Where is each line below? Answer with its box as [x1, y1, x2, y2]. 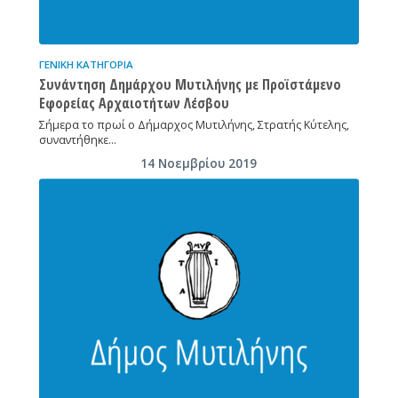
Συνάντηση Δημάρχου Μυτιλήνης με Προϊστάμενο [38, 74, 341, 94]
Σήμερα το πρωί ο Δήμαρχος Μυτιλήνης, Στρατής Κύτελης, [38, 116, 349, 132]
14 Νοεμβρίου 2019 [140, 155, 258, 171]
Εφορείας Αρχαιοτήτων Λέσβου [38, 92, 229, 113]
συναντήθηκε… [38, 131, 116, 147]
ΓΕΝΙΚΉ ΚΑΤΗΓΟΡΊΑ [38, 57, 133, 71]
